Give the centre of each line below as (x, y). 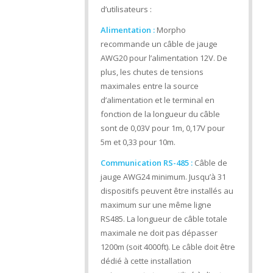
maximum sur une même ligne (156, 205)
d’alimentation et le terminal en (157, 100)
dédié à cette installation (146, 261)
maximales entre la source (149, 86)
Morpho (170, 30)
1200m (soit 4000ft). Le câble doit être (168, 247)
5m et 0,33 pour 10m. (138, 142)
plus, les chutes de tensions (152, 72)
